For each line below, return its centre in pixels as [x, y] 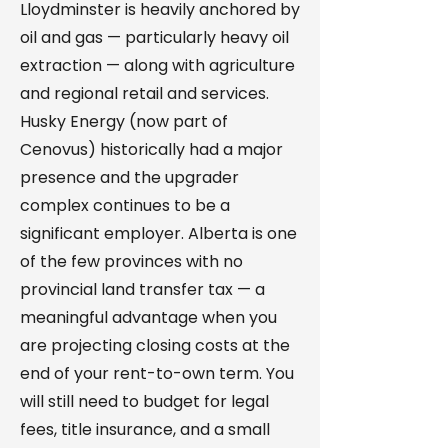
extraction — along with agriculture [157, 65]
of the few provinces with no [131, 261]
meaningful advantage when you [148, 317]
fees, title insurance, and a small [145, 429]
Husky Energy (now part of [124, 121]
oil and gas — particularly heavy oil [154, 37]
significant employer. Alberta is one [158, 233]
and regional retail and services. [144, 93]
